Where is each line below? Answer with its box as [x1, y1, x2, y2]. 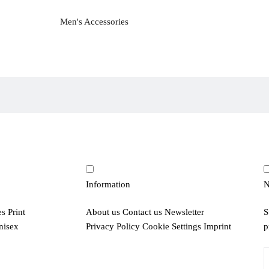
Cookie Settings [142, 222, 202, 232]
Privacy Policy [86, 222, 141, 232]
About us [86, 207, 121, 217]
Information [86, 179, 131, 189]
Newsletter [165, 207, 205, 217]
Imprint [204, 222, 232, 232]
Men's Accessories [59, 17, 128, 26]
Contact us [122, 207, 163, 217]
